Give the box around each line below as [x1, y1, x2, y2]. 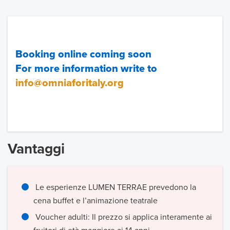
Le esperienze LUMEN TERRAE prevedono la [33, 182, 196, 193]
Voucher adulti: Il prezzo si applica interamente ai [33, 212, 212, 222]
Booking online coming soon [15, 48, 151, 61]
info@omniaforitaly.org [15, 77, 124, 90]
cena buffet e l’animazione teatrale [33, 195, 158, 206]
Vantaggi [8, 140, 65, 158]
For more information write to [15, 63, 157, 75]
